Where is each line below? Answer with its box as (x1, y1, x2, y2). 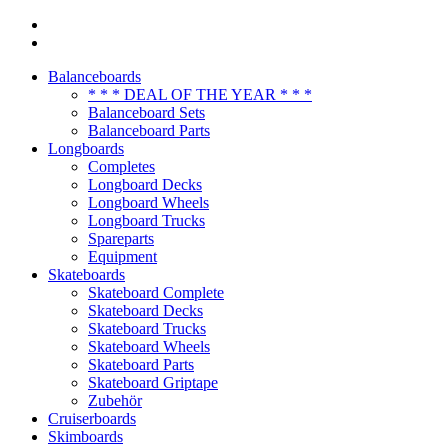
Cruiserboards (48, 410, 136, 428)
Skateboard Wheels (88, 338, 210, 356)
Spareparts (88, 230, 154, 248)
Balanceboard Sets (88, 104, 205, 122)
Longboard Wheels (88, 194, 209, 212)
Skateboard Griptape (88, 374, 218, 392)
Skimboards (48, 428, 123, 446)
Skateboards (48, 266, 125, 284)
